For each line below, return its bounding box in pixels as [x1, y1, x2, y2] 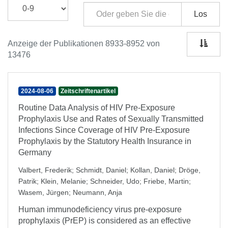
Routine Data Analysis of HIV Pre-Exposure [18, 103, 175, 112]
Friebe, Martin [144, 177, 189, 185]
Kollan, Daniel [130, 166, 175, 174]
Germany [18, 148, 51, 157]
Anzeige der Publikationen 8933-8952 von [8, 39, 160, 48]
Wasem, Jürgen [18, 188, 69, 196]
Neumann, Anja [73, 188, 122, 196]
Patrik [18, 177, 37, 185]
